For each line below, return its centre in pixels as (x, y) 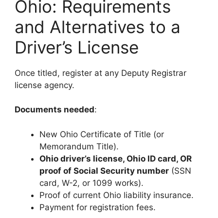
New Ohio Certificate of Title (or (102, 134)
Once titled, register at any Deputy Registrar (100, 73)
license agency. (45, 85)
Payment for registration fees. (98, 207)
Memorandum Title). (79, 146)
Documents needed (54, 109)
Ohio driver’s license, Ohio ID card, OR (116, 158)
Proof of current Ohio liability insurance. (117, 195)
